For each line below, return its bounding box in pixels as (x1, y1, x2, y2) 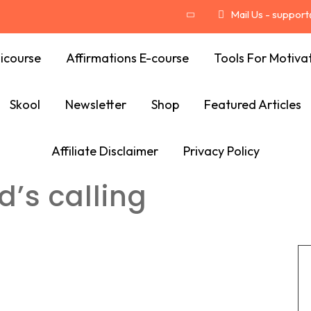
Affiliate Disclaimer (51, 143, 158, 159)
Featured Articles (204, 96, 301, 112)
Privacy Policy (183, 143, 260, 159)
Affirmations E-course (65, 50, 189, 66)
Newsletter (65, 96, 126, 112)
